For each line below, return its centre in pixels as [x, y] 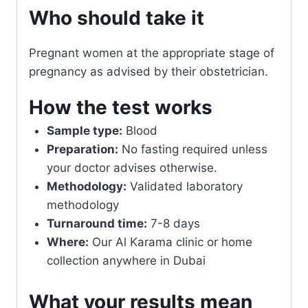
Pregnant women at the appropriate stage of [152, 53]
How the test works [121, 107]
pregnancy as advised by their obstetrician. [148, 71]
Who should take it [117, 18]
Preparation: [82, 149]
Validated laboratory [184, 186]
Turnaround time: [97, 223]
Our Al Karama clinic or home [170, 242]
